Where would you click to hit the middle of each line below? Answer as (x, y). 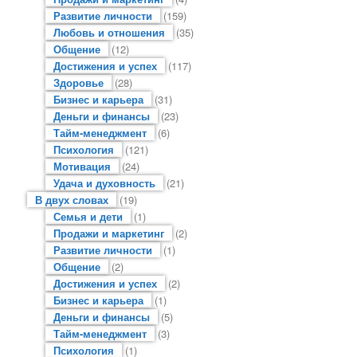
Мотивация (82, 166)
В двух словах (72, 199)
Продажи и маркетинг (108, 233)
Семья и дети (88, 216)
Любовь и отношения (109, 32)
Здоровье (78, 82)
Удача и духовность (104, 182)
